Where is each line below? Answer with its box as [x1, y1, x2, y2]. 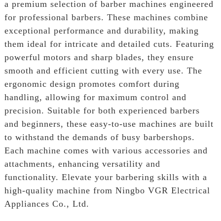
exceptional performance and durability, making [4, 25, 199, 36]
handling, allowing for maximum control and [4, 92, 186, 102]
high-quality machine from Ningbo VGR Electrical [4, 185, 210, 195]
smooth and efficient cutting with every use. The [4, 65, 202, 75]
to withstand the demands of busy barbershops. [4, 132, 195, 142]
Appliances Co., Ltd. [4, 198, 89, 209]
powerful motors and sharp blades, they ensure [4, 52, 194, 62]
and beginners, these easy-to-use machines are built [4, 118, 214, 129]
